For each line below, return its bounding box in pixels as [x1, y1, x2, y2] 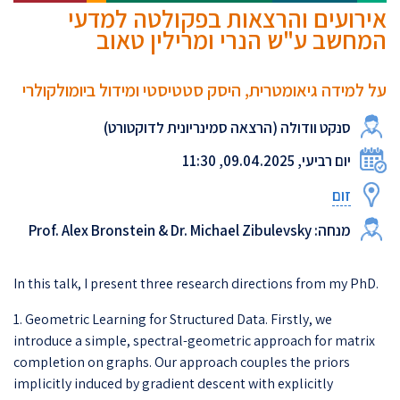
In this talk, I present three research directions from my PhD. [13, 273, 379, 293]
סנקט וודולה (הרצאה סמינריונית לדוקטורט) [104, 117, 351, 137]
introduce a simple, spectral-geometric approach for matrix [13, 330, 375, 350]
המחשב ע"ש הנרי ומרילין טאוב [96, 22, 387, 56]
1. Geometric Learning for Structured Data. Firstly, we [13, 309, 332, 329]
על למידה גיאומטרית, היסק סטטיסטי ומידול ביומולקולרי [22, 78, 387, 102]
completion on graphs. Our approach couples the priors [13, 352, 350, 371]
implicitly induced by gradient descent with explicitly [13, 373, 333, 393]
